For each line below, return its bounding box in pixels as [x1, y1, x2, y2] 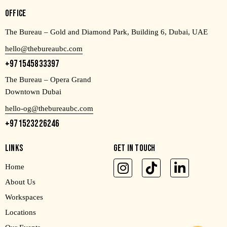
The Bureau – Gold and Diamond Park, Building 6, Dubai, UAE [5, 28, 208, 36]
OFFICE [5, 8, 26, 19]
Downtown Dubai [5, 88, 61, 96]
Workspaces [5, 193, 43, 202]
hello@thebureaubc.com [5, 45, 83, 53]
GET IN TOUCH [113, 143, 156, 154]
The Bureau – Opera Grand [5, 75, 91, 84]
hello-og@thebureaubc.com [5, 104, 93, 113]
